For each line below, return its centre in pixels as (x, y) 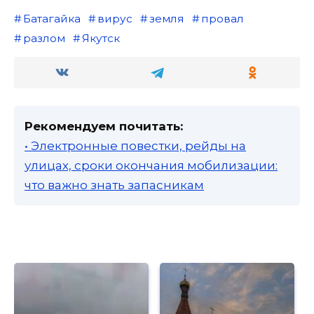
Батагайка (52, 19)
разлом (44, 39)
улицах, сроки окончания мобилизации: (151, 166)
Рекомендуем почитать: (104, 127)
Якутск (101, 39)
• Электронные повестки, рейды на (135, 146)
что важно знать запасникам (114, 185)
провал (222, 19)
